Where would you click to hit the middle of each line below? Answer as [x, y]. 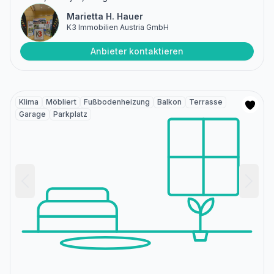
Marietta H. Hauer [105, 17]
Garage [32, 114]
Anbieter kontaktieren [137, 51]
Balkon [169, 102]
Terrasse [206, 102]
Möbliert [61, 102]
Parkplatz [70, 114]
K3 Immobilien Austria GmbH [118, 28]
